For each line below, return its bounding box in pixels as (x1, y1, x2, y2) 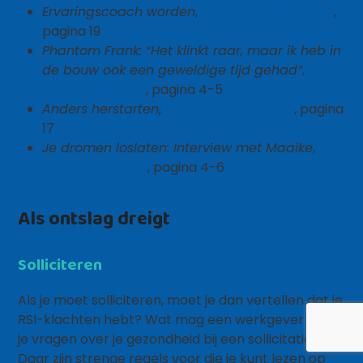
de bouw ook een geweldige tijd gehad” (42, 61, 303, 79)
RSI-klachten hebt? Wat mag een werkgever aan (18, 310, 332, 329)
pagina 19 (42, 22, 101, 41)
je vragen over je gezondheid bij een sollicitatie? (18, 330, 320, 348)
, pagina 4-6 (147, 158, 225, 177)
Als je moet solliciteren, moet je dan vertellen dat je (18, 291, 344, 310)
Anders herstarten (42, 100, 160, 118)
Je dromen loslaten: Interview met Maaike (42, 139, 314, 157)
